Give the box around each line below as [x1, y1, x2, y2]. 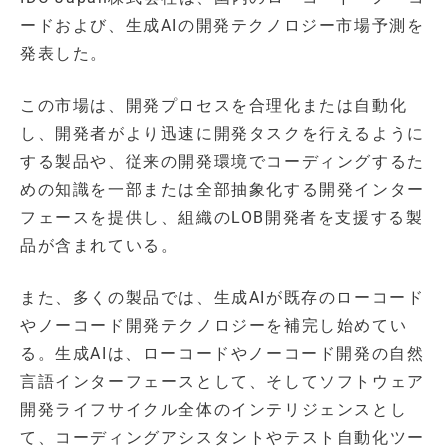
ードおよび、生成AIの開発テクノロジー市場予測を [20, 15, 425, 35]
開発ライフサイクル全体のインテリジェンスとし [20, 399, 408, 419]
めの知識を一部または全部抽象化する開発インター [20, 179, 425, 199]
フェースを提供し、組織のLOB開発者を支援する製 [20, 207, 424, 227]
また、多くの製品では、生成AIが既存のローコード [20, 287, 425, 307]
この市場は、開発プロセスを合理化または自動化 [20, 95, 408, 115]
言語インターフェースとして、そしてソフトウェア [20, 371, 425, 391]
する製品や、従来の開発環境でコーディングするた [20, 151, 425, 171]
